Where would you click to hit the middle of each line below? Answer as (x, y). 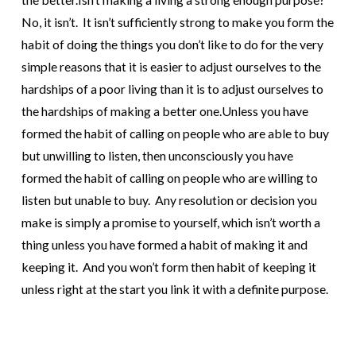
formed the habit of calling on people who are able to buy (175, 133)
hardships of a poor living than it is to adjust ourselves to (172, 89)
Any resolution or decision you (236, 200)
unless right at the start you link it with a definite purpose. (174, 289)
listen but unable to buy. (88, 200)
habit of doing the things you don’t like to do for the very (172, 44)
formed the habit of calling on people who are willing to (169, 178)
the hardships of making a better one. (121, 111)
